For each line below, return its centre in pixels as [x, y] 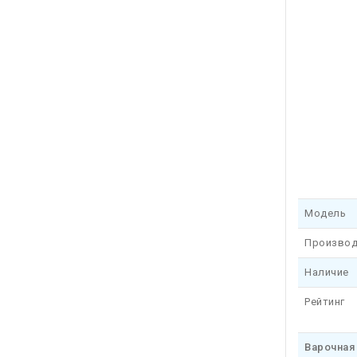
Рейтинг [325, 302]
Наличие [327, 272]
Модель [325, 213]
